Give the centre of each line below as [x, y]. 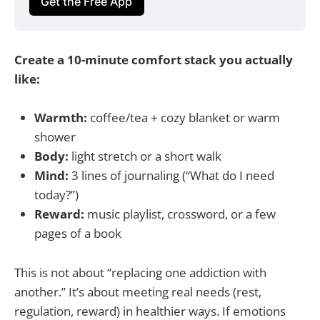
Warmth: [61, 118]
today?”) [56, 195]
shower [55, 137]
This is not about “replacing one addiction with [140, 272]
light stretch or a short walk [145, 156]
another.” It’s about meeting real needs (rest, [138, 291]
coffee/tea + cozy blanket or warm [184, 118]
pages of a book [78, 234]
